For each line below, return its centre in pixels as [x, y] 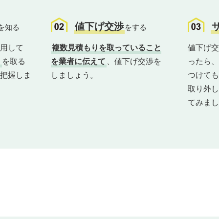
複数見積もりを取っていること [107, 47]
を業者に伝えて [78, 61]
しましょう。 [74, 75]
